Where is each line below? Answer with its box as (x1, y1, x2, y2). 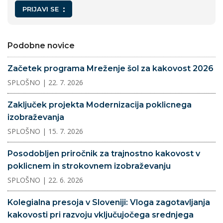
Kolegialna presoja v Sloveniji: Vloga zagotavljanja (7, 198, 210, 207)
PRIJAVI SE (22, 5, 59, 13)
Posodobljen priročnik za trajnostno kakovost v (7, 149, 200, 158)
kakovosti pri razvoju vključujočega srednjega (7, 210, 194, 220)
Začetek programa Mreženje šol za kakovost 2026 (7, 64, 214, 73)
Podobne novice (7, 41, 75, 50)
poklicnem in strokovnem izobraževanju (7, 161, 171, 171)
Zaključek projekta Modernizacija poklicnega (7, 100, 192, 110)
